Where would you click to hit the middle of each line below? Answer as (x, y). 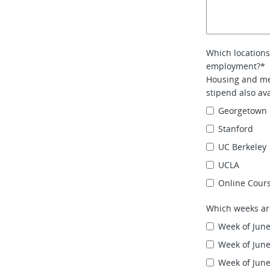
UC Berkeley (243, 147)
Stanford (236, 129)
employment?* (236, 66)
